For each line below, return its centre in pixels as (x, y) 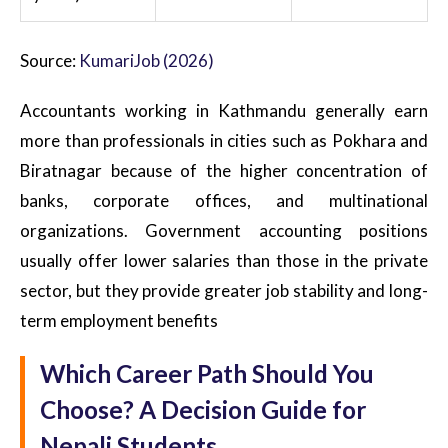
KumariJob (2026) (146, 61)
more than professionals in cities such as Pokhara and (224, 141)
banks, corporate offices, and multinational (224, 201)
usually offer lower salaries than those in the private (224, 261)
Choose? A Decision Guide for (203, 410)
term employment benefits (119, 321)
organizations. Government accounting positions (224, 231)
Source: (49, 61)
